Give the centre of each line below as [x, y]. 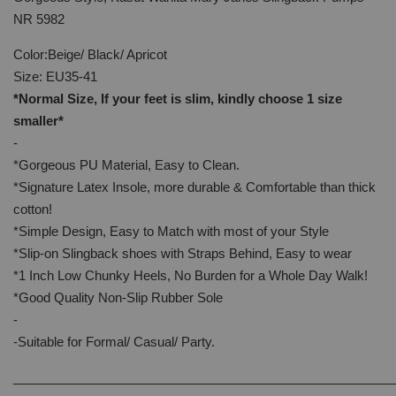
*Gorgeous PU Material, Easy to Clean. [126, 165]
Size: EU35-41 [55, 76]
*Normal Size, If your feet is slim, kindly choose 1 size [178, 99]
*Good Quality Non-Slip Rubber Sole [118, 297]
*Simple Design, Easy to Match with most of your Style [171, 231]
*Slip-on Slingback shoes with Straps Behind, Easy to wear [183, 253]
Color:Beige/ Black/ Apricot [90, 54]
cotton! [33, 209]
